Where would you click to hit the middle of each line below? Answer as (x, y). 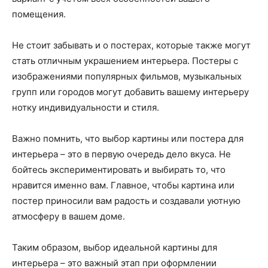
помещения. (39, 14)
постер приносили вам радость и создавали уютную (126, 201)
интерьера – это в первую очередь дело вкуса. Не (121, 154)
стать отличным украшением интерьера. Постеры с (125, 61)
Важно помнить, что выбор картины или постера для (128, 139)
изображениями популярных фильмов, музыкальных (127, 77)
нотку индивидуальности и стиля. (86, 108)
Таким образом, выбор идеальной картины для (115, 248)
